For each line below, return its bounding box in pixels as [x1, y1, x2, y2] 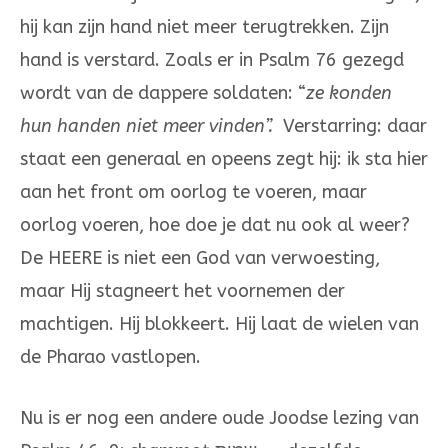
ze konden [306, 82, 392, 105]
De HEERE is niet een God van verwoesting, [20, 247, 380, 270]
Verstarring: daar [283, 115, 427, 138]
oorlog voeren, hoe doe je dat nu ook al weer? [20, 214, 410, 237]
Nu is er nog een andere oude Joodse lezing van [20, 407, 419, 430]
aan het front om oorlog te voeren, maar [20, 181, 367, 204]
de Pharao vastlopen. [20, 346, 201, 369]
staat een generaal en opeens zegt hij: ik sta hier [20, 148, 428, 171]
